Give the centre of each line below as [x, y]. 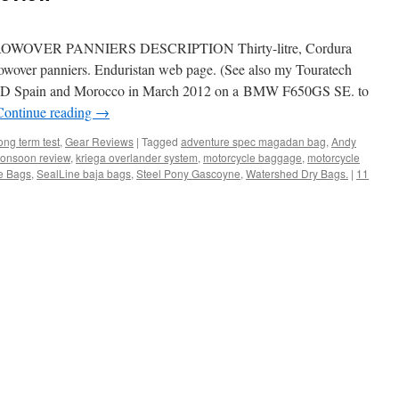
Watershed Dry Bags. [297, 173]
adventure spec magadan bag [253, 141]
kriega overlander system [137, 157]
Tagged [160, 141]
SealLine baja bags [84, 173]
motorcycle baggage [252, 157]
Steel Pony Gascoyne [188, 173]
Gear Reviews [99, 141]
